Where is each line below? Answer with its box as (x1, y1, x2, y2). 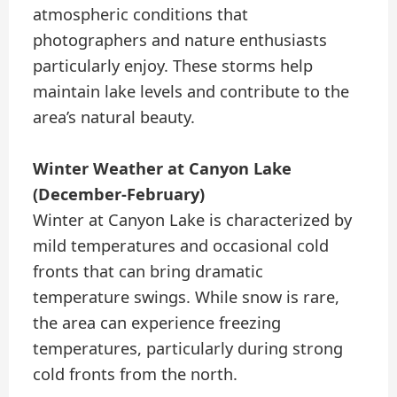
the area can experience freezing (33, 311, 282, 333)
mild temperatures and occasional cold (33, 234, 330, 256)
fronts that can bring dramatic (33, 260, 264, 282)
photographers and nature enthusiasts (33, 28, 328, 51)
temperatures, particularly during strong (33, 337, 344, 359)
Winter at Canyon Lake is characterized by (33, 208, 353, 230)
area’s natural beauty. (33, 105, 196, 128)
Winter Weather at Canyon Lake (33, 157, 292, 179)
